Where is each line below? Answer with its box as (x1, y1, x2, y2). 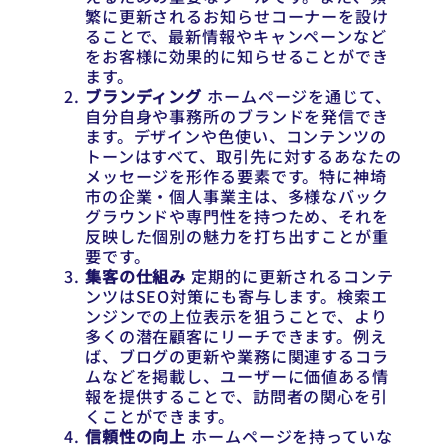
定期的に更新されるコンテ (186, 264, 394, 289)
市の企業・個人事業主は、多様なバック (84, 184, 389, 209)
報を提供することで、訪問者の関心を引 (84, 384, 388, 409)
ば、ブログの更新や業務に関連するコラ (84, 344, 389, 369)
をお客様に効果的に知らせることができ (84, 44, 389, 69)
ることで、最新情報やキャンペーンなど (84, 24, 387, 49)
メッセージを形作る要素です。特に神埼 (84, 164, 387, 189)
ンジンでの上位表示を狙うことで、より (84, 304, 388, 329)
